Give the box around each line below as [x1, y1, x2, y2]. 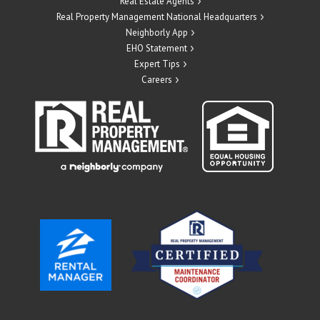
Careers [141, 73, 172, 86]
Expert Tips [134, 57, 180, 70]
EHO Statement [126, 41, 187, 54]
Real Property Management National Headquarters [56, 10, 257, 23]
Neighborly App [126, 26, 188, 39]
